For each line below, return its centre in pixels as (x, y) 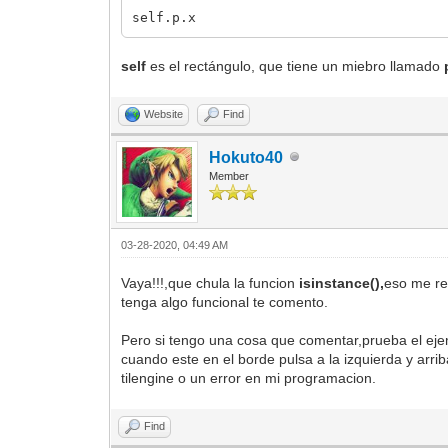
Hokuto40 (246, 157)
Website (164, 113)
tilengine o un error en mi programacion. (249, 377)
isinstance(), (342, 282)
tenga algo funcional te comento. (225, 301)
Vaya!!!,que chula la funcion (210, 282)
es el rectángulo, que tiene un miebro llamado (295, 65)
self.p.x (164, 17)
